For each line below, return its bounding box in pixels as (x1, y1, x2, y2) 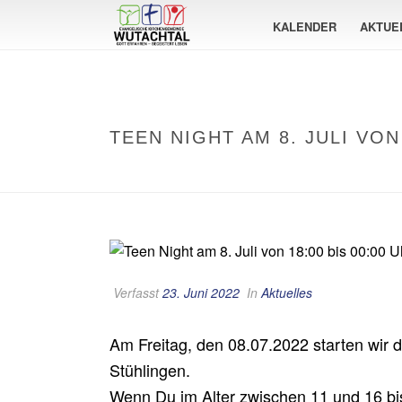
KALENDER (273, 17, 336, 35)
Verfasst (109, 283, 162, 301)
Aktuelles (261, 283, 312, 301)
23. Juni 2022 (162, 283, 240, 301)
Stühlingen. (109, 357, 190, 381)
